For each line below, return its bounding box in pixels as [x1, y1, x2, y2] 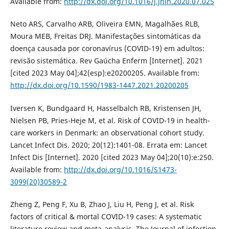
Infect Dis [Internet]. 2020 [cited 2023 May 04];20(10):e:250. [10, 152, 214, 162]
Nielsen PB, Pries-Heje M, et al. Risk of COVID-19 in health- [10, 115, 210, 125]
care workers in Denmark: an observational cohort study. [10, 127, 204, 138]
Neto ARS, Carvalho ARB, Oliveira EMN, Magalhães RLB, [10, 19, 200, 29]
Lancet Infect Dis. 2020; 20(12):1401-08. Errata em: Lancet [10, 140, 207, 150]
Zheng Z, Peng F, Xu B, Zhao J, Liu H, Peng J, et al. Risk [10, 199, 194, 209]
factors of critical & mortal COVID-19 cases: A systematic [10, 211, 202, 221]
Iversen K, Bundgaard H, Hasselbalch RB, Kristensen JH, [10, 103, 201, 113]
